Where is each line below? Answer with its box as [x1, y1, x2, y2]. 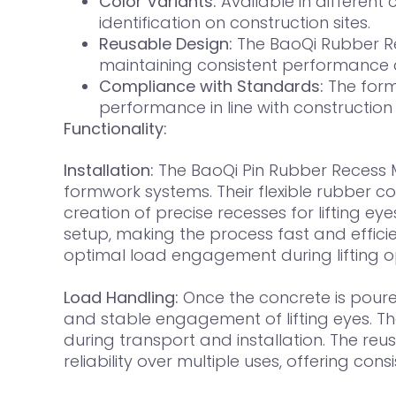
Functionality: [64, 117, 167, 140]
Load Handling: [64, 286, 179, 308]
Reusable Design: [99, 32, 232, 55]
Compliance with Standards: [99, 74, 324, 97]
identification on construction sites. [99, 11, 370, 34]
